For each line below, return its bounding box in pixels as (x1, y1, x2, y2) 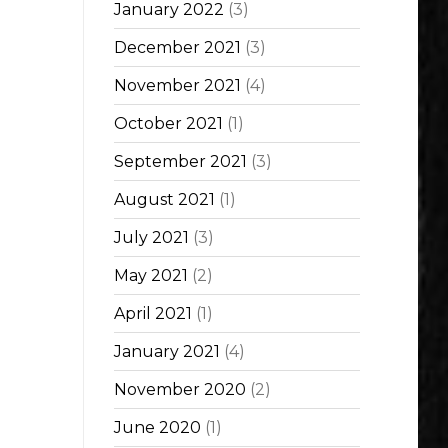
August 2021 (114, 190, 215, 210)
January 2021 (114, 342, 220, 362)
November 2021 (114, 76, 241, 96)
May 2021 (114, 266, 188, 286)
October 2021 (114, 114, 223, 134)
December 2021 (114, 38, 241, 58)
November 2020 (114, 380, 246, 400)
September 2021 (114, 152, 247, 172)
